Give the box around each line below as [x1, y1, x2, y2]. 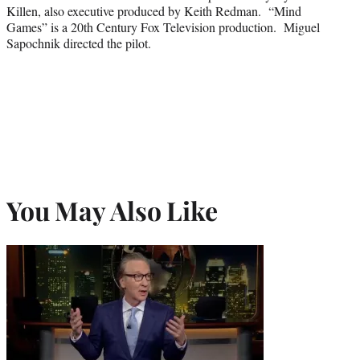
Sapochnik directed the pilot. [6, 34, 151, 51]
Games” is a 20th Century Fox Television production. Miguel [6, 18, 320, 35]
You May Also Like [6, 193, 218, 228]
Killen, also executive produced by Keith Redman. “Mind [6, 2, 301, 19]
